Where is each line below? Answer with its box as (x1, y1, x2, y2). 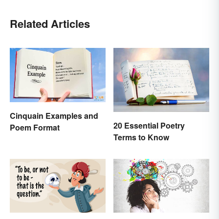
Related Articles (10, 16, 90, 32)
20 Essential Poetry (113, 120, 185, 131)
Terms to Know (113, 131, 169, 143)
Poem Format (10, 121, 60, 133)
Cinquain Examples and (10, 109, 98, 121)
